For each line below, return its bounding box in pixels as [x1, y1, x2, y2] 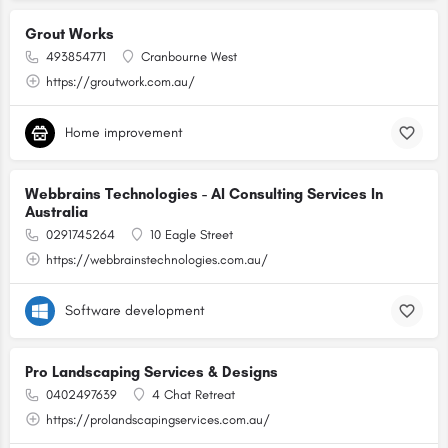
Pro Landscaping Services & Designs [25, 363, 278, 381]
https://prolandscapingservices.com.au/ [46, 412, 270, 427]
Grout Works [25, 25, 114, 43]
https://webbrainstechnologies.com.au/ [46, 252, 268, 267]
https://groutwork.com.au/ [46, 74, 195, 89]
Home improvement [65, 124, 183, 141]
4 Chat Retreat [152, 387, 235, 402]
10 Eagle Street [150, 227, 233, 242]
